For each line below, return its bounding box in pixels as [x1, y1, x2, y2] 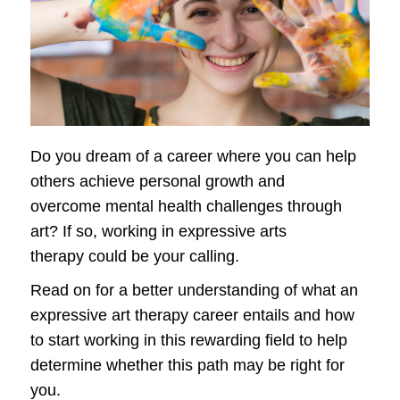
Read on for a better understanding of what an [30, 281, 358, 300]
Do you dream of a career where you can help [30, 147, 356, 166]
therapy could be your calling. [30, 247, 239, 266]
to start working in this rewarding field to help [30, 331, 347, 350]
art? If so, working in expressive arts [30, 222, 287, 241]
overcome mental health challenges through [30, 197, 342, 216]
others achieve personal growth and [30, 172, 285, 191]
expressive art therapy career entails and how [30, 306, 354, 325]
